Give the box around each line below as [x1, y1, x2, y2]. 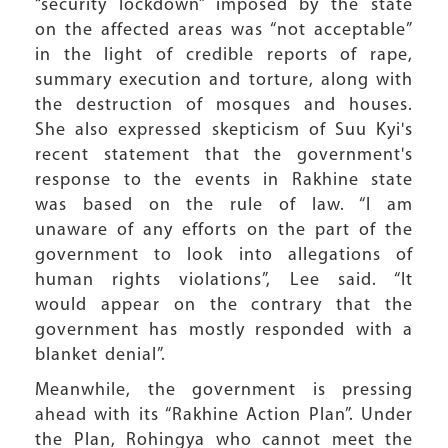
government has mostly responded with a [35, 321, 413, 340]
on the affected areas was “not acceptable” [35, 21, 413, 40]
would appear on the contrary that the [35, 296, 413, 315]
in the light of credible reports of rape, [35, 46, 413, 65]
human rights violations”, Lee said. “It [35, 271, 413, 290]
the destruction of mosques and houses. [35, 96, 413, 115]
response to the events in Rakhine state [35, 171, 413, 190]
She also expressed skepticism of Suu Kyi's [35, 121, 413, 140]
